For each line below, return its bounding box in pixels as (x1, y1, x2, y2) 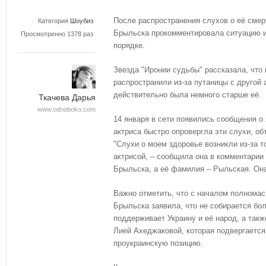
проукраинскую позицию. (113, 238, 203, 248)
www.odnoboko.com (37, 106, 96, 113)
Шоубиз (70, 17, 93, 24)
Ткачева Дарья (39, 93, 96, 102)
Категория (38, 17, 68, 24)
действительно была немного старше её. (113, 90, 261, 99)
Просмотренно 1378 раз (21, 30, 93, 37)
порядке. (113, 41, 147, 50)
